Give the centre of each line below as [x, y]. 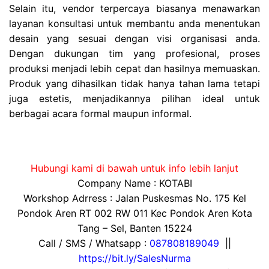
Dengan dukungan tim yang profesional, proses [134, 53]
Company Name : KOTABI [134, 183]
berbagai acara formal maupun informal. [100, 113]
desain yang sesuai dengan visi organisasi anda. [134, 38]
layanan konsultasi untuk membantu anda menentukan [134, 23]
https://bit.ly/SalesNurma [134, 258]
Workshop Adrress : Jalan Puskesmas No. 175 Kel [134, 198]
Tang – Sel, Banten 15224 [134, 228]
